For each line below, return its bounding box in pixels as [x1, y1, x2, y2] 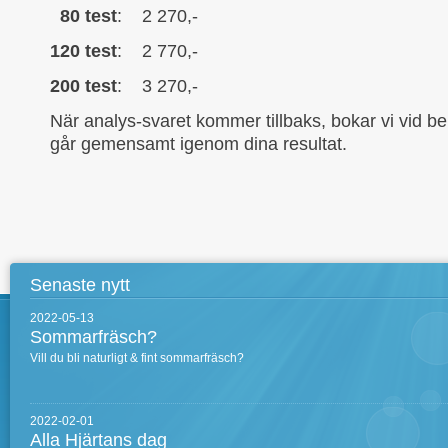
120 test [50, 41, 117, 61]
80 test [60, 6, 117, 26]
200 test [50, 76, 117, 96]
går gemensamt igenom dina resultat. [50, 134, 382, 154]
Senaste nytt [30, 275, 130, 295]
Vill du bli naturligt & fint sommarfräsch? [30, 351, 247, 365]
